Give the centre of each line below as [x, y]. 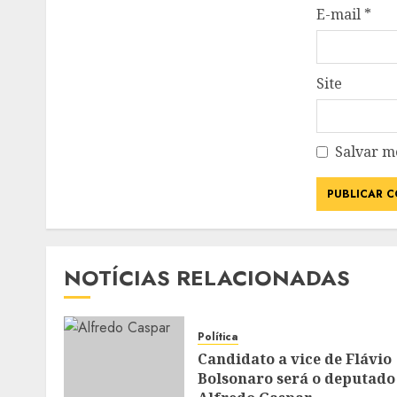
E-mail [340, 14]
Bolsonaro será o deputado [296, 378]
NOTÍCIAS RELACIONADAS [207, 278]
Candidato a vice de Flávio [295, 358]
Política [218, 336]
